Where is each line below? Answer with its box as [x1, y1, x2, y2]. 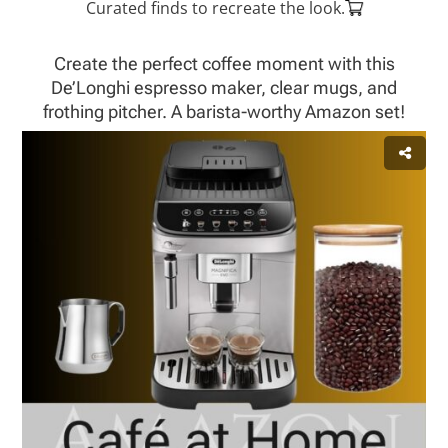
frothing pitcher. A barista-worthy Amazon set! [43, 100, 405, 122]
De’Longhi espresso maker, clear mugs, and [51, 76, 397, 98]
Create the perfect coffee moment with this [53, 52, 395, 74]
